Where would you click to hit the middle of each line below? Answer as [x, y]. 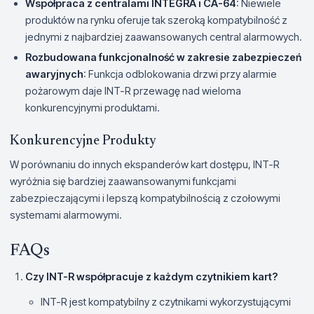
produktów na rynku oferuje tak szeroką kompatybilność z [156, 20]
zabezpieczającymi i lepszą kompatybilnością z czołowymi [145, 198]
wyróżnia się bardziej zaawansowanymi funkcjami [123, 181]
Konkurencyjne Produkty [83, 141]
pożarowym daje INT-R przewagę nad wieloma [133, 90]
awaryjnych [54, 74]
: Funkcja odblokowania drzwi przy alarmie [180, 74]
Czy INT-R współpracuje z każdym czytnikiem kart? [151, 276]
